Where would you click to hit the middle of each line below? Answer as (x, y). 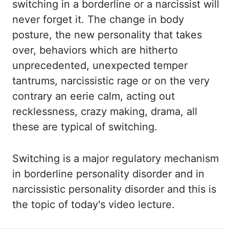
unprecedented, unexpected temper (100, 65)
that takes (178, 35)
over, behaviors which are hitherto (95, 50)
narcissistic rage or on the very (135, 81)
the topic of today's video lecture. (94, 204)
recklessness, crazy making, (82, 111)
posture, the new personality (83, 35)
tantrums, (37, 81)
